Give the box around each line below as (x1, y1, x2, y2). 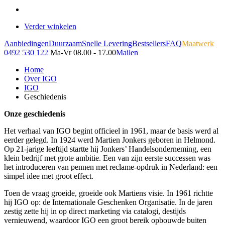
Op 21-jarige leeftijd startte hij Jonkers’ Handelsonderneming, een (4, 145, 211, 153)
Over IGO (24, 74, 57, 83)
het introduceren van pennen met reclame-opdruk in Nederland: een (4, 163, 217, 171)
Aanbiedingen (4, 39, 49, 48)
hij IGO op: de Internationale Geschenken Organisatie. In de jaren (4, 198, 212, 206)
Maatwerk (182, 39, 214, 48)
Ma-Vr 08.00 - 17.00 (50, 48, 116, 57)
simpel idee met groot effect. (4, 172, 93, 180)
